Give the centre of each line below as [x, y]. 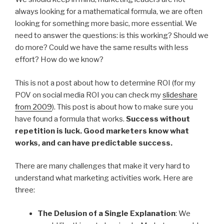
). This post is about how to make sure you [122, 107]
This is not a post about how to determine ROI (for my [105, 83]
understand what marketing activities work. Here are [104, 178]
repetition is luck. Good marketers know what [102, 131]
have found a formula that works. [70, 119]
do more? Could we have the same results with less [102, 48]
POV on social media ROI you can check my [89, 95]
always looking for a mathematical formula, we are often [109, 12]
